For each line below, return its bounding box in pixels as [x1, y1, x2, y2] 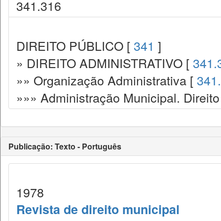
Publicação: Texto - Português [8, 141, 121, 152]
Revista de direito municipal [16, 200, 180, 218]
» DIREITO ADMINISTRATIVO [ [16, 54, 193, 72]
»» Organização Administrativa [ [16, 71, 197, 89]
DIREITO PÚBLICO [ [16, 37, 134, 54]
